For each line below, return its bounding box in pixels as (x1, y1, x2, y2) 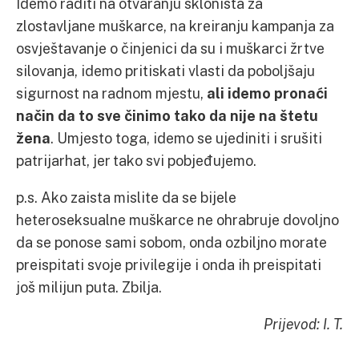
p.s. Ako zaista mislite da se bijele (16, 188, 236, 206)
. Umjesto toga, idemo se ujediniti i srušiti (50, 129, 322, 147)
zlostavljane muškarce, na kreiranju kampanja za (16, 17, 334, 34)
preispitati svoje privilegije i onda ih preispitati (16, 256, 321, 273)
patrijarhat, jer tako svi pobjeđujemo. (16, 151, 256, 169)
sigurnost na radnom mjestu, (16, 84, 207, 102)
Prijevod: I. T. (264, 315, 343, 333)
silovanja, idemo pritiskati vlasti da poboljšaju (16, 62, 315, 79)
